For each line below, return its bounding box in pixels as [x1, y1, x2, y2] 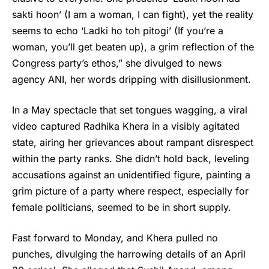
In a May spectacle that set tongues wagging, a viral [12, 103, 247, 116]
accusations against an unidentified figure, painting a [12, 168, 250, 181]
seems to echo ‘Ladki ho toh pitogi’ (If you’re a [12, 24, 223, 37]
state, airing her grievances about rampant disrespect [12, 136, 253, 148]
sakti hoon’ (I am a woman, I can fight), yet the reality [12, 8, 253, 20]
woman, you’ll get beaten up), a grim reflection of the [12, 40, 254, 53]
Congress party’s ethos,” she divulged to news [12, 56, 222, 69]
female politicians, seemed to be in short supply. [12, 201, 231, 213]
